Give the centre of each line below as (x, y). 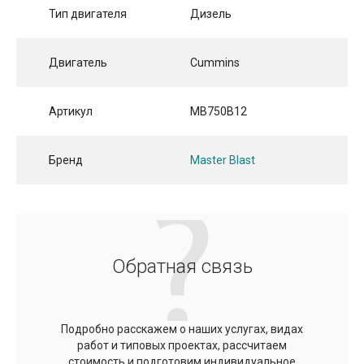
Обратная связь (182, 266)
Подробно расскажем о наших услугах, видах (182, 329)
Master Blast (223, 160)
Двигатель (78, 62)
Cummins (215, 62)
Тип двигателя (88, 13)
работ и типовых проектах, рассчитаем (182, 345)
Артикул (71, 111)
